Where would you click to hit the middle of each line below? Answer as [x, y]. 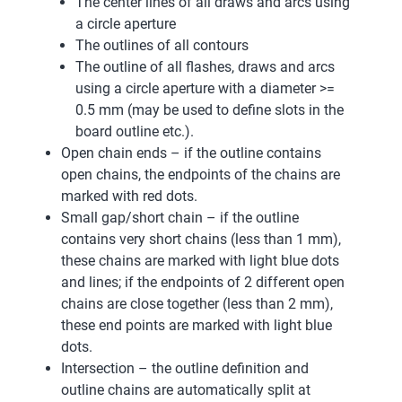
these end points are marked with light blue [197, 325]
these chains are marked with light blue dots [200, 260]
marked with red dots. [129, 196]
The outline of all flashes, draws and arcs [205, 66]
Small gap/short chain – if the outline [180, 217]
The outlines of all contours [162, 45]
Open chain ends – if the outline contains [191, 153]
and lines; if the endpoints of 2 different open [203, 282]
